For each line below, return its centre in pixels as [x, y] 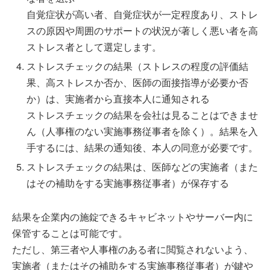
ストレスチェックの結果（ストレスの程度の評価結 [137, 66]
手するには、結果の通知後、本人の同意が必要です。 [142, 147]
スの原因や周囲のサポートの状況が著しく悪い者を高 [142, 30]
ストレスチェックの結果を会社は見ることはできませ [142, 115]
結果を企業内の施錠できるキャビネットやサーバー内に [133, 217]
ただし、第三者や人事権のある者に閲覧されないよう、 [133, 249]
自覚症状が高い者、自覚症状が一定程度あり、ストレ [142, 14]
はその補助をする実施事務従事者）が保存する [128, 183]
